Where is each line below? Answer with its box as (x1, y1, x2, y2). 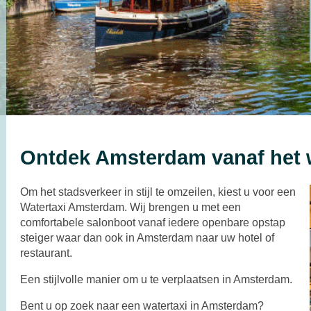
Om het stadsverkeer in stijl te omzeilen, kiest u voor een (20, 186, 296, 199)
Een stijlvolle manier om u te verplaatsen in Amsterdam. (20, 274, 292, 286)
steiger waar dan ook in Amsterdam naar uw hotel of (20, 232, 274, 244)
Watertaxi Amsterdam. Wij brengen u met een (20, 201, 241, 214)
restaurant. (20, 247, 72, 260)
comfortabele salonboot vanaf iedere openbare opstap (20, 217, 285, 229)
